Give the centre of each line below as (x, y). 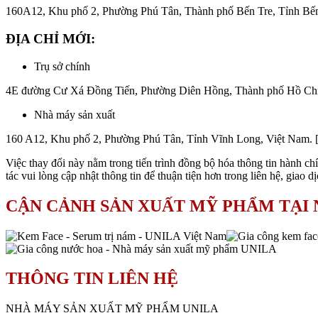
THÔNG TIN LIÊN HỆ (92, 279)
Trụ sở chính (62, 66)
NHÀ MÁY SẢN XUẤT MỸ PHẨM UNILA (112, 309)
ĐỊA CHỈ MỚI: (50, 38)
